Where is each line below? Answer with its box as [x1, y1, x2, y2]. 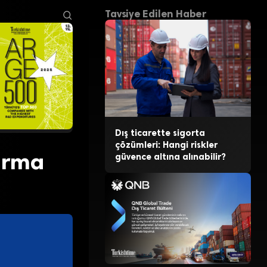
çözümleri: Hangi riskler [114, 139, 218, 151]
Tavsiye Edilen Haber [105, 8, 206, 20]
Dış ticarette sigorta [114, 128, 205, 139]
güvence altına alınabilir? [114, 151, 226, 163]
